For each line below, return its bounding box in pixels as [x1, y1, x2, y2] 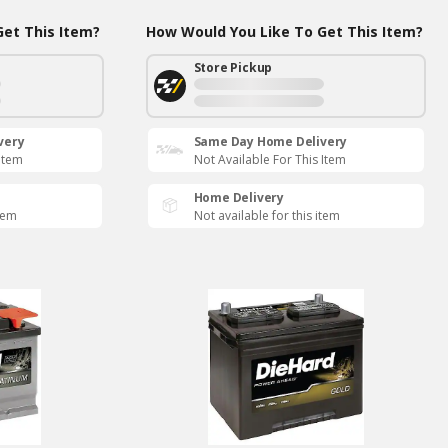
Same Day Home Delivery [193, 133, 348, 151]
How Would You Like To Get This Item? [145, 22, 423, 42]
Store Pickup [193, 59, 273, 77]
